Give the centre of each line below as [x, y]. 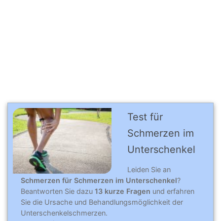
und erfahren [172, 191]
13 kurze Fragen [123, 191]
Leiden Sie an [149, 169]
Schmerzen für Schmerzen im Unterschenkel [99, 180]
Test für [145, 117]
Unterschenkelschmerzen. [64, 213]
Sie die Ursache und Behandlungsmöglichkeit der [102, 202]
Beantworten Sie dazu [58, 191]
